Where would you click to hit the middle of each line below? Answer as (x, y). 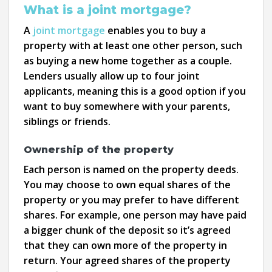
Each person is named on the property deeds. (131, 169)
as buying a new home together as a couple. (128, 60)
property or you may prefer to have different (131, 199)
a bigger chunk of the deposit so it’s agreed (127, 230)
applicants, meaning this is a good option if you (135, 91)
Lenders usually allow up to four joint (112, 76)
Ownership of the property (99, 149)
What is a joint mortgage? (107, 10)
